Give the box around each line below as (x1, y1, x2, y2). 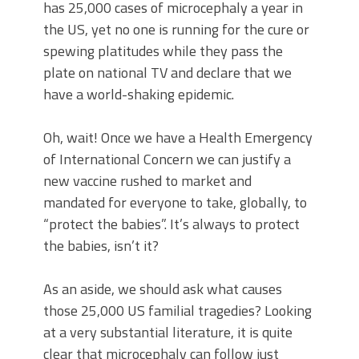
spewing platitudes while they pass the (43, 39, 283, 62)
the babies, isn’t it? (43, 234, 159, 256)
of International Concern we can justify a (43, 147, 291, 170)
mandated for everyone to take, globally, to (43, 191, 307, 213)
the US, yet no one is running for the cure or (43, 18, 309, 40)
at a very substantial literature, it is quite (43, 321, 292, 343)
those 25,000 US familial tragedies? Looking (43, 299, 312, 321)
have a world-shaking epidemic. (43, 83, 234, 105)
